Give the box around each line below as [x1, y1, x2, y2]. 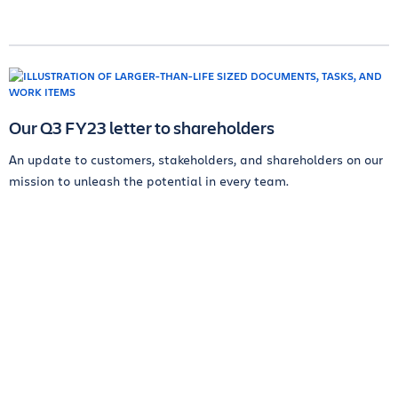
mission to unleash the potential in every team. [9, 172, 289, 189]
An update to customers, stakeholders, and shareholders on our [9, 151, 383, 168]
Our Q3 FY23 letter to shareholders [9, 115, 275, 139]
